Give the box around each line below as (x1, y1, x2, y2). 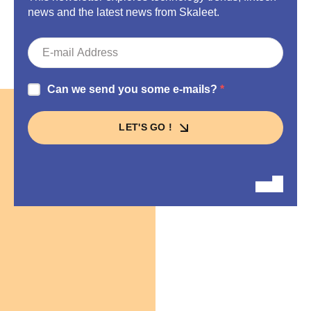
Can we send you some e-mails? (47, 83, 220, 95)
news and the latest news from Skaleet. (28, 6, 219, 18)
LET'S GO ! (119, 121, 176, 133)
